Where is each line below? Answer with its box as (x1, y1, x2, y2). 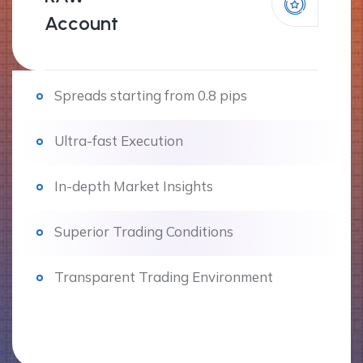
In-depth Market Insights (54, 177, 213, 195)
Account (45, 11, 118, 36)
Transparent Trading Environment (54, 268, 273, 286)
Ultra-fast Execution (54, 132, 183, 150)
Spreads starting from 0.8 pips (54, 87, 247, 105)
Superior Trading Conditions (54, 223, 233, 241)
